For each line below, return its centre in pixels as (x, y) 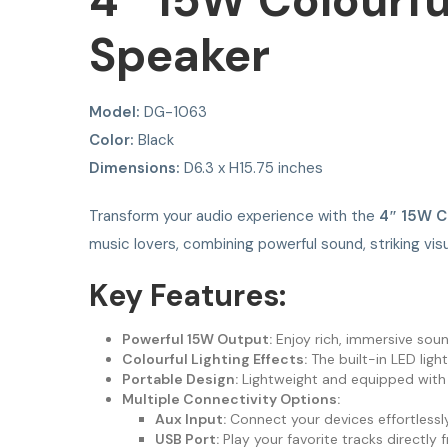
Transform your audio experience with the (234, 216)
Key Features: (187, 296)
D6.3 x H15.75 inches (251, 168)
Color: (111, 140)
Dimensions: (134, 168)
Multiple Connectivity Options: (230, 399)
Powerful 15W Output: (196, 339)
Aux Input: (190, 419)
